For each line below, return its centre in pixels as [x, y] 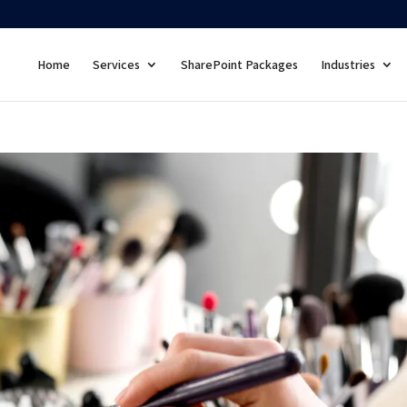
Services [116, 65]
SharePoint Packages [239, 65]
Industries [347, 65]
